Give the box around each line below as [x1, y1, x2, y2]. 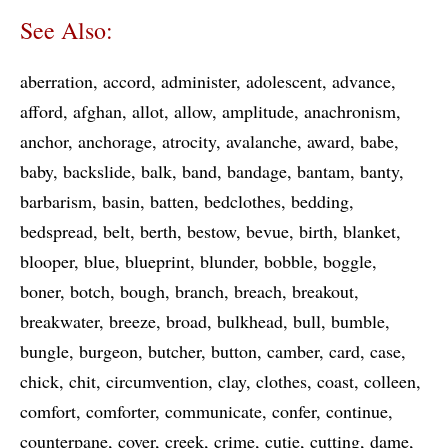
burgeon [79, 339, 138, 363]
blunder [200, 249, 254, 273]
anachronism [304, 99, 396, 123]
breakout [292, 279, 354, 303]
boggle [323, 249, 372, 273]
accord [103, 69, 151, 93]
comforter [86, 399, 155, 423]
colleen [364, 369, 416, 393]
